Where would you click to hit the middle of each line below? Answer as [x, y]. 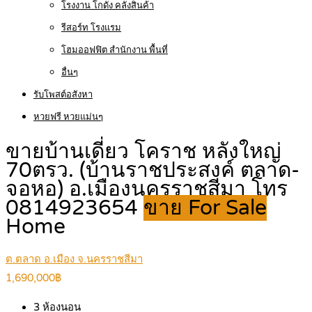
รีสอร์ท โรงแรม [91, 28]
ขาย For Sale [205, 208]
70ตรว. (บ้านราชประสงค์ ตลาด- [153, 171]
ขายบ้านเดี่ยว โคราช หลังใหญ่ [143, 152]
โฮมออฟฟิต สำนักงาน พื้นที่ [115, 50]
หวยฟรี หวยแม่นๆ [68, 117]
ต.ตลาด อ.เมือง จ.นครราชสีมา [74, 259]
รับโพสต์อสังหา [63, 95]
